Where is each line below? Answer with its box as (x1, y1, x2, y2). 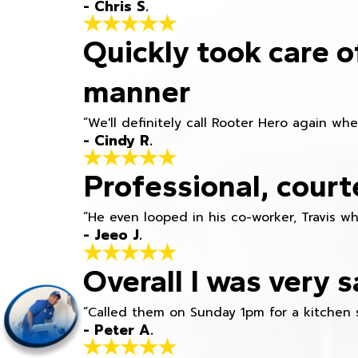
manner (83, 72, 192, 110)
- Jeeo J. (83, 225, 143, 246)
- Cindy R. (83, 129, 153, 151)
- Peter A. (83, 319, 154, 340)
